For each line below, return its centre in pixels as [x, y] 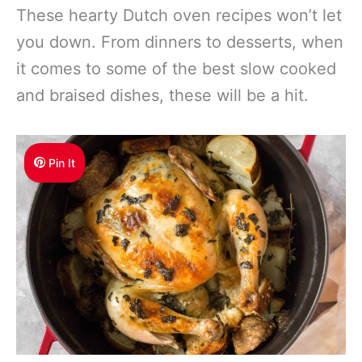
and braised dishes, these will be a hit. [162, 95]
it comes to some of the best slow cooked [176, 68]
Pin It [62, 162]
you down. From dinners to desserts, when [180, 42]
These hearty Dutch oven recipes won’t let [179, 15]
